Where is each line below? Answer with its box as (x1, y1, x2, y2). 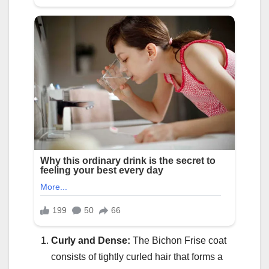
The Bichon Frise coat (130, 235, 226, 246)
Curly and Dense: (51, 235, 130, 246)
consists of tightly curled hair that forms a (51, 252, 223, 262)
